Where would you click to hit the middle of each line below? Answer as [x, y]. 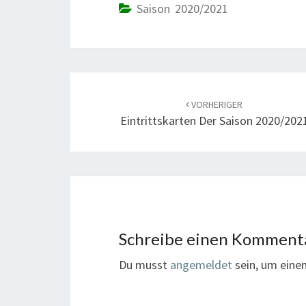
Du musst [144, 265]
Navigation [119, 105]
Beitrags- [110, 83]
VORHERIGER [216, 105]
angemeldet [201, 265]
